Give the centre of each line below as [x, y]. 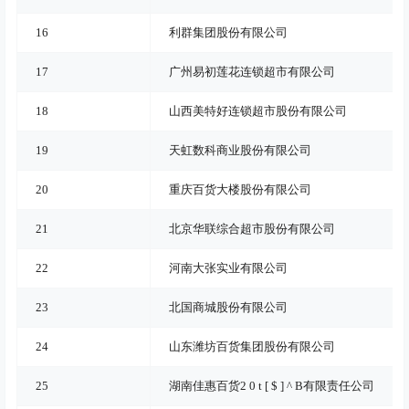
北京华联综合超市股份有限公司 [252, 228]
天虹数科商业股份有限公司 [240, 150]
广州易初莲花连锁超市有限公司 [252, 71]
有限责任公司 [339, 385]
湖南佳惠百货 [204, 385]
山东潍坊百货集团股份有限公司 [252, 346]
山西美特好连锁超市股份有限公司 [258, 110]
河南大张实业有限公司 [228, 267]
